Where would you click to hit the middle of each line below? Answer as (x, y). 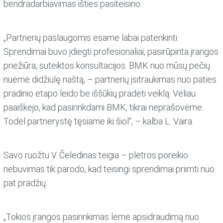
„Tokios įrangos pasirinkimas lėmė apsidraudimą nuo (102, 217)
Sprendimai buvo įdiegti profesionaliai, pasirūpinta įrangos (111, 52)
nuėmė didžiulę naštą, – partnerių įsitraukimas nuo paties (110, 80)
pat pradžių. (26, 183)
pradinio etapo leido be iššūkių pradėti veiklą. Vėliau (100, 94)
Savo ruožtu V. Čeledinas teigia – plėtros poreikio (96, 155)
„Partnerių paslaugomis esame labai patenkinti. (91, 38)
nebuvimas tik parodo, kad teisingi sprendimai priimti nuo (109, 169)
